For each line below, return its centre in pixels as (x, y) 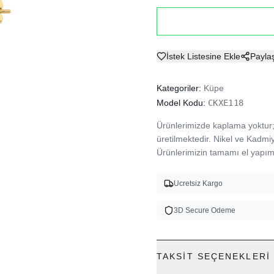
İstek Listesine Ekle (203, 56)
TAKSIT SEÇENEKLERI (213, 256)
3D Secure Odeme (205, 210)
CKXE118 (226, 103)
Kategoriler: (179, 88)
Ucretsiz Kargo (198, 183)
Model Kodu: (181, 103)
